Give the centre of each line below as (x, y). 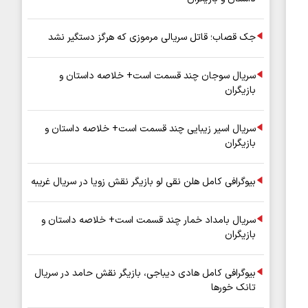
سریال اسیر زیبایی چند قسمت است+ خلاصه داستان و (150, 129)
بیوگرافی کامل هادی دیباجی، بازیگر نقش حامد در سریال (145, 273)
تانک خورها (233, 288)
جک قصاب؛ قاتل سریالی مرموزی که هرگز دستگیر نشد (152, 37)
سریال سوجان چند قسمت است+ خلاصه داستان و (157, 76)
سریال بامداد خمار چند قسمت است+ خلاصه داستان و (148, 220)
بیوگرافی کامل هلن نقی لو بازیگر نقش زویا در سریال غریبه (143, 182)
